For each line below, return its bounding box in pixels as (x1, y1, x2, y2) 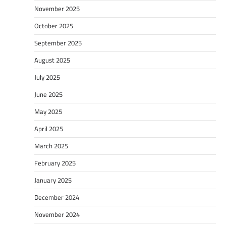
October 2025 (34, 20, 73, 31)
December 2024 (34, 192, 79, 202)
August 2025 (34, 54, 70, 65)
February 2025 (34, 157, 76, 168)
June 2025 (34, 89, 63, 99)
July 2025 (34, 72, 60, 82)
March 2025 (34, 140, 68, 151)
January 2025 (34, 175, 72, 185)
